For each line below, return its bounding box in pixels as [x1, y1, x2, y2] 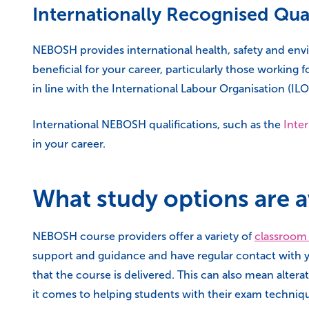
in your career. [32, 138, 106, 150]
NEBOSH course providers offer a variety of [32, 230, 252, 242]
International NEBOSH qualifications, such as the [32, 119, 281, 130]
